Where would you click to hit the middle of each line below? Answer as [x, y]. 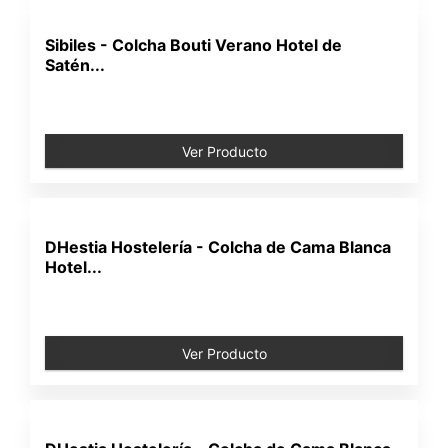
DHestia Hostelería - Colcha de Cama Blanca [218, 247]
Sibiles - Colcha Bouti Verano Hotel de [194, 45]
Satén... [75, 65]
